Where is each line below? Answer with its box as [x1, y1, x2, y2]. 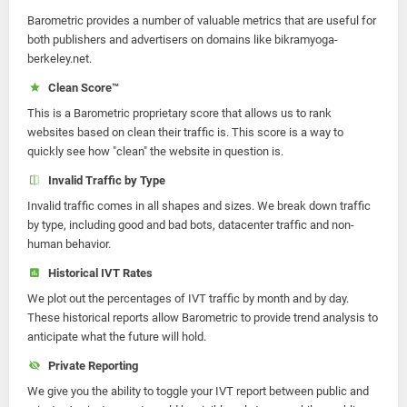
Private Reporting [42, 359, 138, 372]
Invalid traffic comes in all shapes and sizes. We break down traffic [27, 199, 371, 213]
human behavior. [27, 237, 111, 251]
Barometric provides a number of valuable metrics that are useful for [27, 14, 376, 27]
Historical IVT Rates [42, 266, 153, 280]
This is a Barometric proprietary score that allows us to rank [27, 106, 332, 120]
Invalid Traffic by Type [42, 174, 165, 187]
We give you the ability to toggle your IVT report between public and [27, 384, 369, 398]
